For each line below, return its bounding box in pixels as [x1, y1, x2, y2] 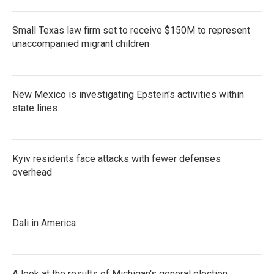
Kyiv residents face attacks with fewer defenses [12, 153, 221, 165]
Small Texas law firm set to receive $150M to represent [12, 24, 250, 36]
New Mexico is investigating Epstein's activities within [12, 89, 244, 100]
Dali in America [12, 217, 76, 229]
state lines [12, 102, 57, 114]
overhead [12, 166, 52, 178]
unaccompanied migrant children [12, 38, 149, 50]
